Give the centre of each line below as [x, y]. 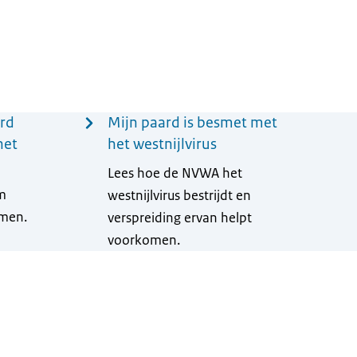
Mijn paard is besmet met [192, 123]
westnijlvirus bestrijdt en [179, 195]
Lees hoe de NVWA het [175, 173]
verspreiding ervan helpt [179, 218]
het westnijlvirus [162, 144]
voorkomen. [143, 240]
